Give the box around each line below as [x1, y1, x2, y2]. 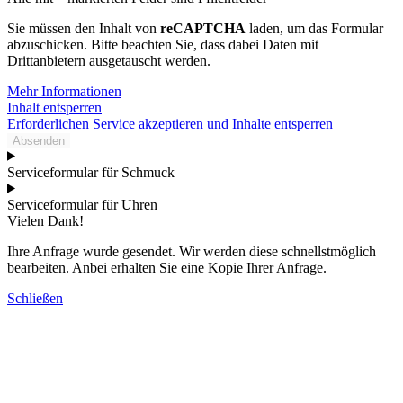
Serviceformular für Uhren [7, 196, 157, 212]
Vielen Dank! [7, 212, 84, 228]
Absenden [13, 133, 65, 148]
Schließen [7, 290, 63, 306]
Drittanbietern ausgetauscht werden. [7, 52, 210, 68]
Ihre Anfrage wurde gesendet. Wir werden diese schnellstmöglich [7, 243, 376, 259]
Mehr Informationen [7, 83, 121, 99]
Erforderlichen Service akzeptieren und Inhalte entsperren [7, 115, 333, 131]
